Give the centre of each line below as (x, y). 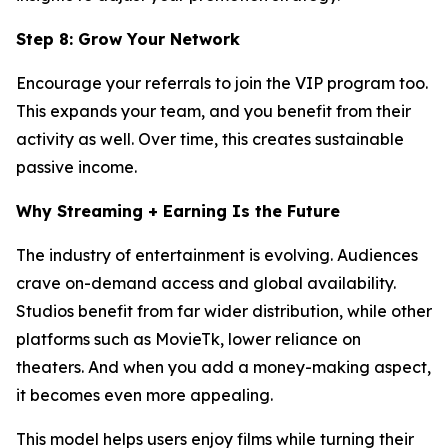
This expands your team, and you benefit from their (213, 110)
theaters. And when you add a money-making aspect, (223, 366)
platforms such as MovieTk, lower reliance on (188, 338)
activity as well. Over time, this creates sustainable (210, 138)
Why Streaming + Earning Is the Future (178, 210)
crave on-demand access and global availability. (206, 282)
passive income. (76, 166)
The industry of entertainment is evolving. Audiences (217, 254)
